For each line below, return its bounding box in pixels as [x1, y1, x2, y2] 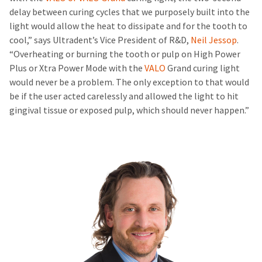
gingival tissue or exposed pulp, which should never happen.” [9, 104, 251, 116]
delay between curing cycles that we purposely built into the [9, 5, 250, 18]
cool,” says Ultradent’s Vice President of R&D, [9, 33, 191, 46]
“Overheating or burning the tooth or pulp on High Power [9, 47, 240, 60]
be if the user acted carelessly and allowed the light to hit [9, 89, 239, 102]
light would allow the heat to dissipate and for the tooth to [9, 19, 247, 32]
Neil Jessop [191, 33, 237, 46]
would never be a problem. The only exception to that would [9, 75, 249, 88]
